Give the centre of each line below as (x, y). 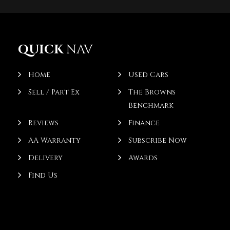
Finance (144, 123)
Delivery (45, 158)
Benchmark (151, 106)
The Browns (152, 92)
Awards (143, 158)
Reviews (43, 123)
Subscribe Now (157, 140)
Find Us (43, 175)
